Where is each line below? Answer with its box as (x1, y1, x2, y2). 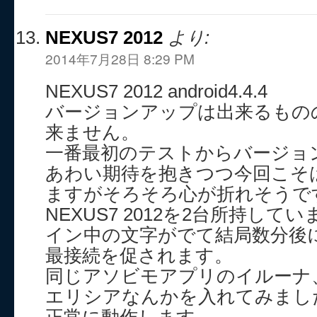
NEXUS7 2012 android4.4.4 (45, 81, 267, 101)
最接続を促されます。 (45, 246, 233, 265)
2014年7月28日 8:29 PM (45, 49, 195, 68)
